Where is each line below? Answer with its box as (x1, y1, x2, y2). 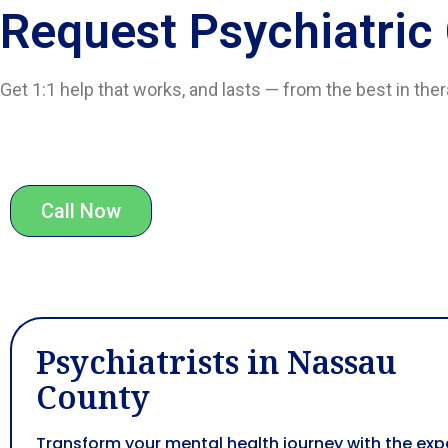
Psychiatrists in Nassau (36, 340, 397, 383)
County (36, 375, 150, 418)
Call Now (41, 199, 121, 223)
